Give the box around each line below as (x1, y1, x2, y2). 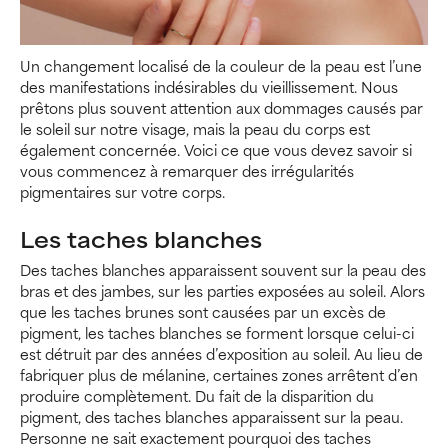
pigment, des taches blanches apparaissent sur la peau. (20, 405, 403, 429)
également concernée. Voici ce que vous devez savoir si (20, 138, 412, 162)
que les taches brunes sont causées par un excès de (20, 300, 386, 324)
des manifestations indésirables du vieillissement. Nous (20, 75, 398, 99)
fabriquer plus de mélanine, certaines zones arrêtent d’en (20, 363, 418, 387)
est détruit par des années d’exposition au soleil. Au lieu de (20, 342, 423, 366)
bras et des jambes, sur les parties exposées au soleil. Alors (20, 279, 425, 303)
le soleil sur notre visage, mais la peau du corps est (20, 117, 370, 141)
